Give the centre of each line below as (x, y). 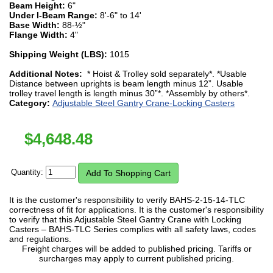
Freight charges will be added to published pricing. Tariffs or (136, 248)
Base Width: (36, 25)
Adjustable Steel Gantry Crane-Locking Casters (144, 103)
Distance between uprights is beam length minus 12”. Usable (126, 83)
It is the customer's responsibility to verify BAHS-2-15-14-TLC (127, 200)
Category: (31, 103)
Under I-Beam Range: (55, 15)
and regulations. (40, 239)
